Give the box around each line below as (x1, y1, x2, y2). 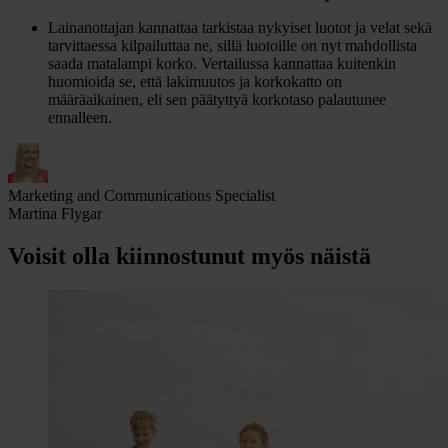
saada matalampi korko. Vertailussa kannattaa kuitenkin (48, 55, 396, 72)
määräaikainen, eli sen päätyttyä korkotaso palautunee (48, 91, 386, 108)
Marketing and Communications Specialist (8, 187, 275, 204)
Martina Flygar (8, 205, 102, 222)
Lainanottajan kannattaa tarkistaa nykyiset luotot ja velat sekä (48, 19, 432, 36)
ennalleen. (48, 109, 112, 126)
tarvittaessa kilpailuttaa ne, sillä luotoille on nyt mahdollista (48, 37, 417, 54)
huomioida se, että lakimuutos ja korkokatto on (48, 73, 342, 90)
